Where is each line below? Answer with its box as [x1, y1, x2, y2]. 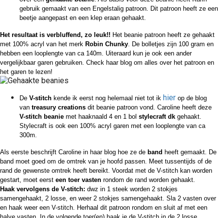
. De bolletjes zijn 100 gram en [128, 40, 214, 48]
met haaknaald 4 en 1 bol [64, 113, 139, 120]
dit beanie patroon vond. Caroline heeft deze [86, 104, 212, 111]
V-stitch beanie [19, 113, 64, 120]
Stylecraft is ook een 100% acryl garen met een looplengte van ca [19, 122, 205, 129]
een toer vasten [55, 176, 101, 183]
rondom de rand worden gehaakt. [101, 176, 195, 183]
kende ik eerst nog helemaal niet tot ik [52, 94, 163, 102]
